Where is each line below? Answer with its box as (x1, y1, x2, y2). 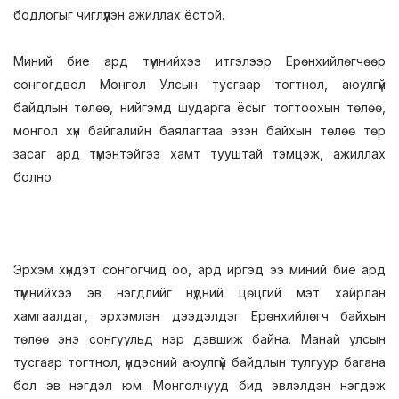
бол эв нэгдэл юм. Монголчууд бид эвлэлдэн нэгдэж (13, 378, 386, 393)
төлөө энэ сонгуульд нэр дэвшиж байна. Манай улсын (13, 331, 386, 346)
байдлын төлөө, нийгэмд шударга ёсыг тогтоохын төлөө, (13, 100, 386, 115)
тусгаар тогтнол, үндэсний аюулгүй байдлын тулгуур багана (13, 354, 386, 370)
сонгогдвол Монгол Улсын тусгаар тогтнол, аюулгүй (13, 77, 386, 92)
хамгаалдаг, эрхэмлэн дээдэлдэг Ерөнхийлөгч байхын (13, 308, 386, 323)
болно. (13, 169, 54, 184)
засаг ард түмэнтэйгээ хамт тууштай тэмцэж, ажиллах (13, 146, 386, 161)
